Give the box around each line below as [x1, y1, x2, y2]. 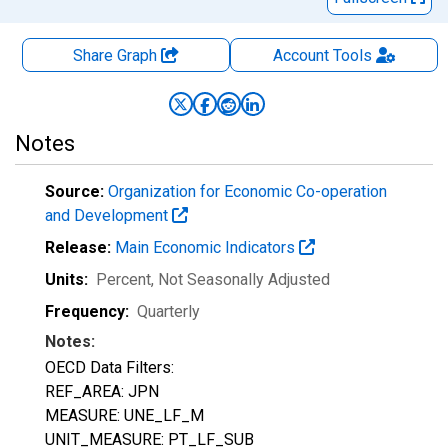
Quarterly [137, 302, 200, 321]
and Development [45, 206, 172, 225]
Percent [96, 270, 151, 289]
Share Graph [73, 46, 161, 65]
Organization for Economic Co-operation [108, 182, 387, 201]
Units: [45, 270, 88, 289]
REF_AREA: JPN [45, 382, 159, 401]
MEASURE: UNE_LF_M [45, 406, 204, 425]
